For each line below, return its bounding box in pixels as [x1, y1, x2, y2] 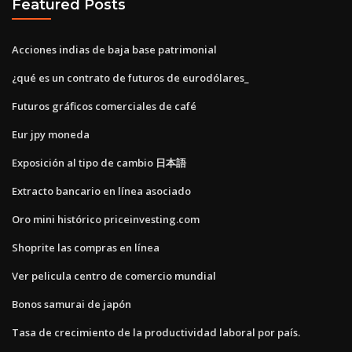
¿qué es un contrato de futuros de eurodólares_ [12, 70, 249, 85]
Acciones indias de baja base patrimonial [12, 42, 217, 57]
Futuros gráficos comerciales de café [12, 98, 196, 113]
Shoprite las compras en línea [12, 240, 159, 255]
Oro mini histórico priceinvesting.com [12, 211, 200, 226]
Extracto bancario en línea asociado [12, 183, 191, 198]
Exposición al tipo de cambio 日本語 [12, 155, 186, 170]
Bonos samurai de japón [12, 296, 131, 311]
